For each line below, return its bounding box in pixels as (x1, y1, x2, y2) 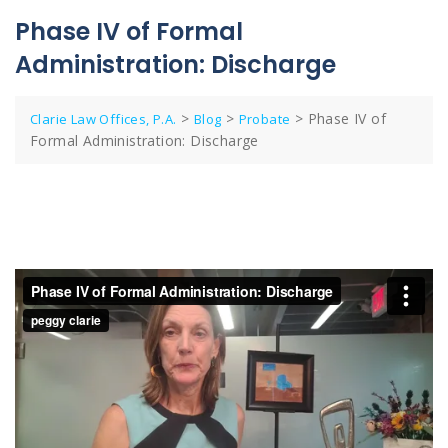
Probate (238, 109, 291, 128)
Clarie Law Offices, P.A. (30, 109, 177, 128)
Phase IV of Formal (15, 14, 243, 48)
